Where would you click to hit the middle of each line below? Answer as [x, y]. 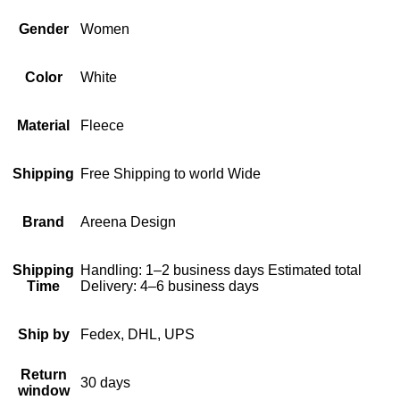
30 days [105, 382]
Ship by [43, 334]
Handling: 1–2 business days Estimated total [221, 270]
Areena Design [128, 221]
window [43, 390]
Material [43, 125]
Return [43, 374]
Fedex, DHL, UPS [137, 334]
